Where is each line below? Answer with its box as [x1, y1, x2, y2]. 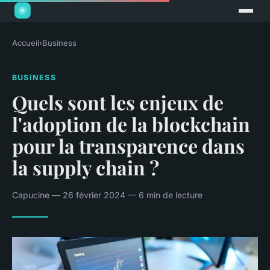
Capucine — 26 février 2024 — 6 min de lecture [12, 189, 202, 200]
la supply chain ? [12, 154, 159, 180]
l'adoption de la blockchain [12, 110, 250, 137]
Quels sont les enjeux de [12, 89, 224, 115]
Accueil [12, 38, 39, 48]
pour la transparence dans [12, 132, 245, 159]
